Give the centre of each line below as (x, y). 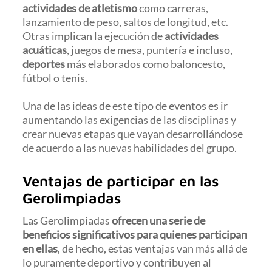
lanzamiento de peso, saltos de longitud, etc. (126, 22)
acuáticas (45, 49)
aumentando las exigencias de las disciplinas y (130, 120)
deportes (44, 63)
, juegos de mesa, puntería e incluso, (150, 49)
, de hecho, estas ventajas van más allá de (153, 249)
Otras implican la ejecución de (94, 36)
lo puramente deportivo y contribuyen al (117, 263)
